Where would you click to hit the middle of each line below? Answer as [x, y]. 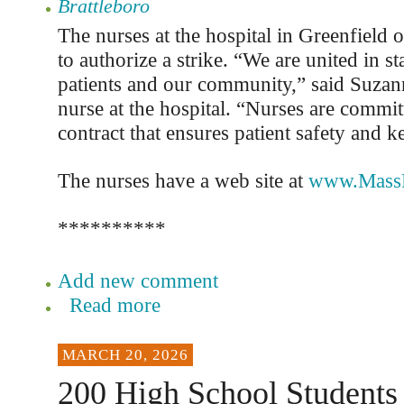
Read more [115, 305]
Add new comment [138, 280]
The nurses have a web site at [183, 180]
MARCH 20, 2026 [125, 355]
